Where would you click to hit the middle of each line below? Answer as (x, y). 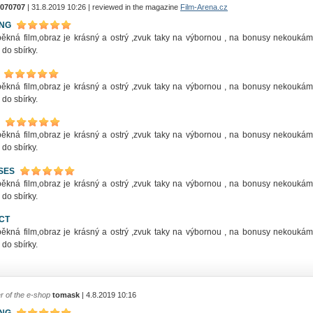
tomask (65, 295)
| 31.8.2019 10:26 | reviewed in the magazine (103, 7)
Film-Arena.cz (204, 7)
